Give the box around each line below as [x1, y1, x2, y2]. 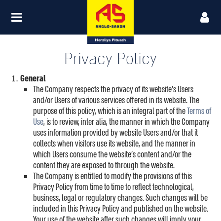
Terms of [187, 106, 211, 117]
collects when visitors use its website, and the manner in [33, 138, 195, 149]
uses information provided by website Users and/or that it [33, 127, 198, 139]
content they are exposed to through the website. [33, 160, 175, 171]
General [20, 73, 45, 84]
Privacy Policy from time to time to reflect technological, [33, 182, 194, 193]
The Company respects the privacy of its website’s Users [33, 84, 193, 95]
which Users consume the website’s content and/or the [33, 149, 191, 160]
